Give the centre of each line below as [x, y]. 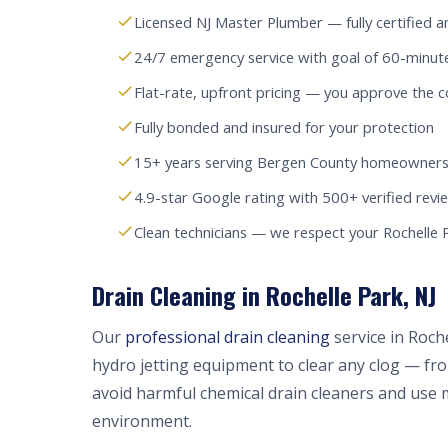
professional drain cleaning [227, 337]
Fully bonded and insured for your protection [284, 127]
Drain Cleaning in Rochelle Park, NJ [264, 295]
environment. [142, 421]
